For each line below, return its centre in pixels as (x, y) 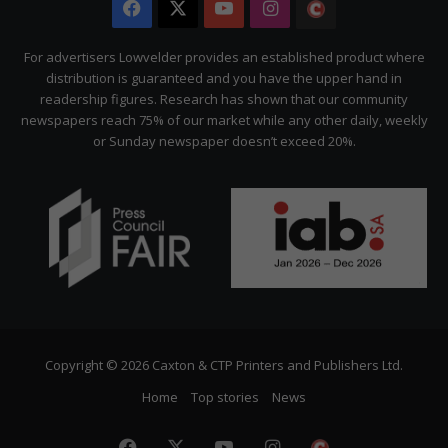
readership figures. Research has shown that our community (224, 98)
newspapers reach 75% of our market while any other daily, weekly (224, 119)
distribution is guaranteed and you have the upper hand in (224, 77)
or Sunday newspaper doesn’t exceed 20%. (224, 140)
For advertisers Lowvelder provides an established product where (224, 56)
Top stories (225, 396)
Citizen (365, 48)
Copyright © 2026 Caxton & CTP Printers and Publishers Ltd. (224, 364)
